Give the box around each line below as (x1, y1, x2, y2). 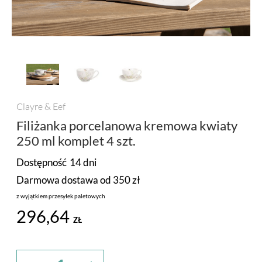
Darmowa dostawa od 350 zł (16, 174, 140, 187)
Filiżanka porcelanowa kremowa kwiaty (16, 117, 237, 133)
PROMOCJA (12, 10, 64, 22)
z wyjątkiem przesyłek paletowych (16, 192, 105, 200)
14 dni (70, 156, 96, 169)
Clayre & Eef (16, 100, 65, 112)
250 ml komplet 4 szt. (16, 132, 136, 149)
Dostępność (16, 156, 67, 169)
